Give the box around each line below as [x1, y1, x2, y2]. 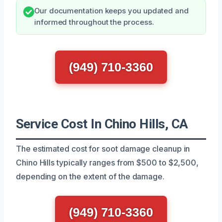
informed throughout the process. [34, 17, 154, 27]
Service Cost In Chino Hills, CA [16, 116, 188, 131]
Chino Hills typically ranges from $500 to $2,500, [16, 157, 199, 167]
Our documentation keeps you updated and [34, 6, 189, 15]
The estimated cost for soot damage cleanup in [16, 143, 190, 154]
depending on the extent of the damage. [16, 171, 165, 181]
